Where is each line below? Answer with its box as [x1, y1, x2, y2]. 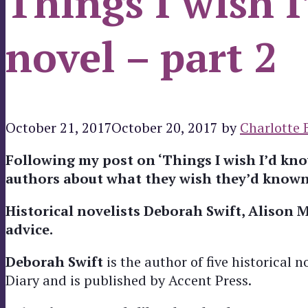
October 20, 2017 [111, 118, 218, 137]
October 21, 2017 [5, 118, 111, 137]
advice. [5, 219, 53, 239]
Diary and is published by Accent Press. [5, 270, 252, 289]
